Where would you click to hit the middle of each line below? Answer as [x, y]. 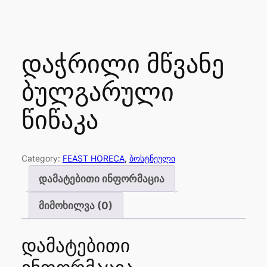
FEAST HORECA [93, 159]
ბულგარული [97, 93]
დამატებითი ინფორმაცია [102, 178]
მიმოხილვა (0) [76, 205]
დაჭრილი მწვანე [122, 65]
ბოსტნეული [152, 159]
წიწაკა [60, 121]
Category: [42, 159]
